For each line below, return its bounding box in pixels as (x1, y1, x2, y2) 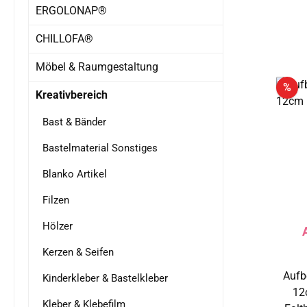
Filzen (42, 194, 69, 206)
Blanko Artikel (42, 168, 107, 180)
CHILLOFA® (36, 32, 93, 45)
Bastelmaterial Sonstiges (42, 142, 158, 154)
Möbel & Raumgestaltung (36, 60, 158, 73)
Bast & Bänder (42, 116, 106, 128)
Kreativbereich (36, 88, 108, 101)
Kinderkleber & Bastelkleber (42, 272, 168, 284)
